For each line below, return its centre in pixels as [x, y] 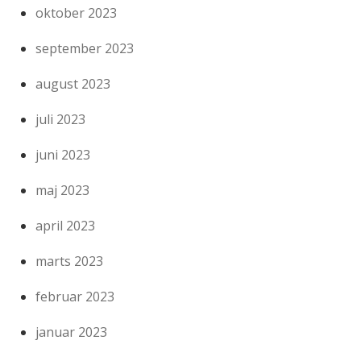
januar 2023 [72, 332]
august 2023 [73, 83]
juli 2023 [61, 119]
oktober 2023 [77, 12]
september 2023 [85, 48]
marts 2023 [70, 261]
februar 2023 [75, 296]
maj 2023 [63, 190]
